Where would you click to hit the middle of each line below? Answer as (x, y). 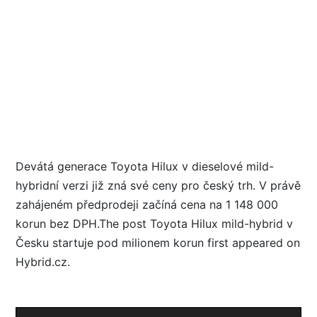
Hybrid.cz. (43, 261)
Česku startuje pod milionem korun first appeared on (158, 242)
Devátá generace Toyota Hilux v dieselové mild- (145, 166)
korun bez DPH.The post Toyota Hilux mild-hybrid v (154, 223)
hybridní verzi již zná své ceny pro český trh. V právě (158, 185)
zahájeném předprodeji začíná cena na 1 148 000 (147, 204)
